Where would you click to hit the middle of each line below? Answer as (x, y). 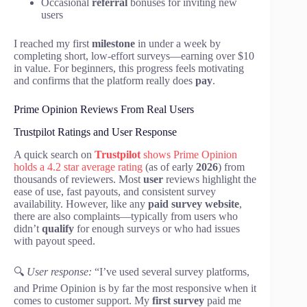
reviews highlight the (210, 179)
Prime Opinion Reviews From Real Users (104, 110)
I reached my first (53, 44)
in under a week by (178, 44)
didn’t (28, 228)
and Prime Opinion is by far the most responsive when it (135, 288)
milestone (113, 44)
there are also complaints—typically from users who (126, 216)
